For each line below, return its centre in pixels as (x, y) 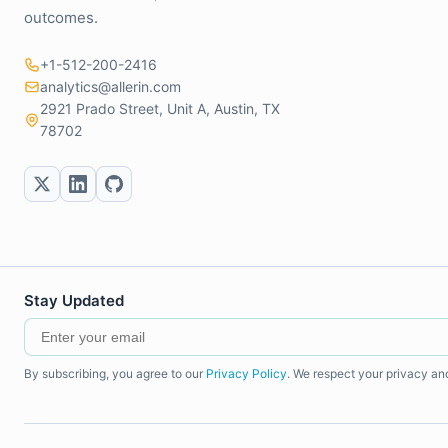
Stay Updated (74, 300)
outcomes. (61, 17)
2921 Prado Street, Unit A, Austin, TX (160, 108)
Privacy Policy (246, 373)
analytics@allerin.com (110, 86)
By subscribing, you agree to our (115, 373)
